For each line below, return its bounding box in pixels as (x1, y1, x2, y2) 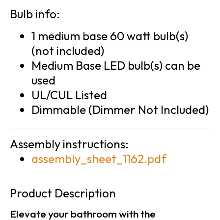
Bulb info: (10, 6, 60, 21)
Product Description (10, 185, 116, 200)
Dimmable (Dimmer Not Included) (31, 102, 209, 117)
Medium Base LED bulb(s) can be (31, 57, 200, 73)
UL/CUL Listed (31, 87, 107, 102)
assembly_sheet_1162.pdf (31, 151, 166, 166)
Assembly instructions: (10, 136, 129, 151)
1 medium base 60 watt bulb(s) (31, 28, 188, 43)
